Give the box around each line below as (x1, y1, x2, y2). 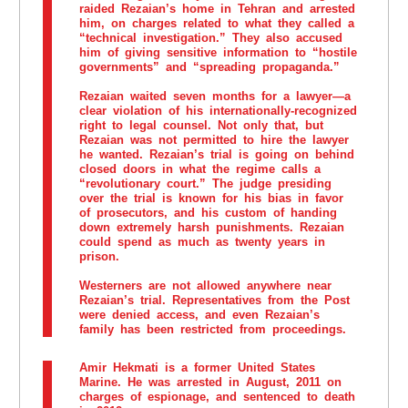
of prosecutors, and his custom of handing (78, 206, 337, 220)
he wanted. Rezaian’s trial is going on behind (78, 148, 354, 162)
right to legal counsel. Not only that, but (78, 118, 323, 133)
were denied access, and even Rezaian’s (78, 308, 320, 322)
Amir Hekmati (78, 361, 158, 375)
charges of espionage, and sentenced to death (78, 390, 355, 404)
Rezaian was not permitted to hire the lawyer (78, 133, 349, 148)
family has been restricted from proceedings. (78, 322, 346, 337)
